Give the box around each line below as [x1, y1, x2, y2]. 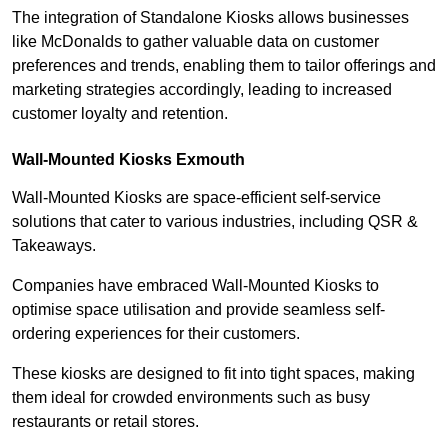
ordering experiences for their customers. [12, 325, 300, 343]
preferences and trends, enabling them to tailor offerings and [12, 57, 436, 75]
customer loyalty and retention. [12, 105, 228, 123]
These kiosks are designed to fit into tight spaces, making [12, 365, 415, 383]
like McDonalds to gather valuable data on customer [12, 33, 379, 51]
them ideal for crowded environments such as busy [12, 389, 370, 407]
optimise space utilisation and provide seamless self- [12, 301, 385, 319]
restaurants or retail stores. [12, 413, 203, 431]
